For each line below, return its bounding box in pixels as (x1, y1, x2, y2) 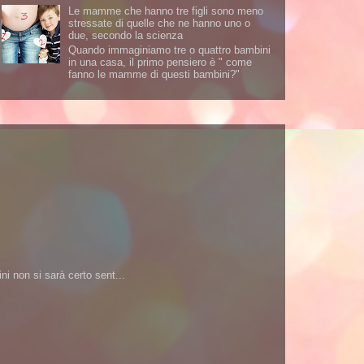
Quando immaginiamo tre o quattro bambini (68, 43, 271, 56)
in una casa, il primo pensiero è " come (68, 55, 253, 68)
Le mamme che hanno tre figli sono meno (68, 5, 264, 18)
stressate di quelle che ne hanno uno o (68, 17, 251, 30)
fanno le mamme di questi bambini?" (68, 67, 240, 80)
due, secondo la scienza (68, 29, 184, 42)
